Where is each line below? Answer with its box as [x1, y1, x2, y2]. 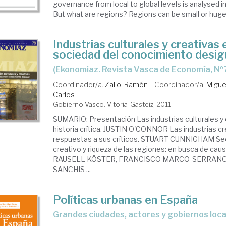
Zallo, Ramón [105, 80, 148, 89]
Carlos [53, 90, 75, 99]
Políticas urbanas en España [53, 193, 198, 206]
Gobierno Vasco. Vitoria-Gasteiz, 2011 [53, 100, 172, 108]
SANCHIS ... [53, 165, 91, 174]
